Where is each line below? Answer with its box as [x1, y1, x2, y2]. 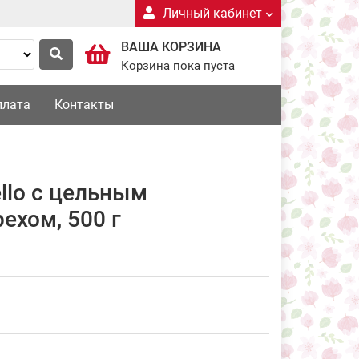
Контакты [54, 97, 114, 112]
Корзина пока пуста [121, 58, 235, 73]
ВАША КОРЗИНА [121, 39, 221, 54]
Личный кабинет [162, 6, 262, 21]
